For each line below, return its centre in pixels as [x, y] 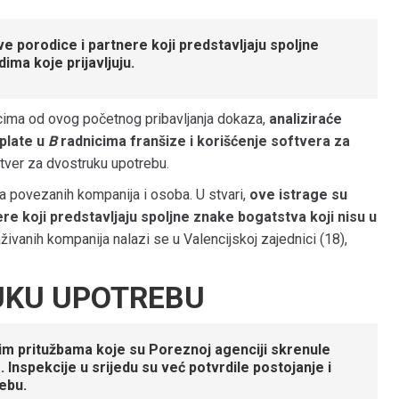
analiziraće [305, 118]
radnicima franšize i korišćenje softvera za [204, 141]
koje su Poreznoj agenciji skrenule [212, 349]
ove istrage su [298, 194]
